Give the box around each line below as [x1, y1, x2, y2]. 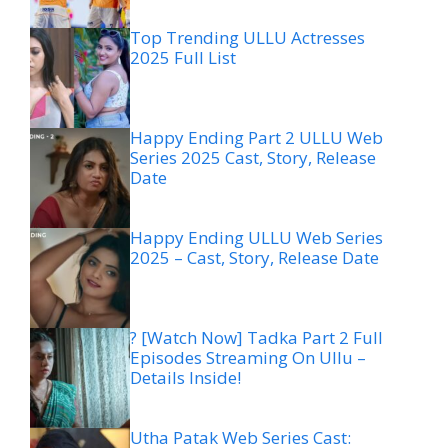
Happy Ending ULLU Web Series [130, 225, 383, 249]
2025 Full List [130, 45, 236, 69]
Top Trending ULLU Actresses [130, 25, 365, 49]
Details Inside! [130, 365, 241, 389]
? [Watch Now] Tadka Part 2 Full [130, 325, 383, 349]
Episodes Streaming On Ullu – [130, 345, 366, 369]
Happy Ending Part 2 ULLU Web [130, 125, 383, 149]
